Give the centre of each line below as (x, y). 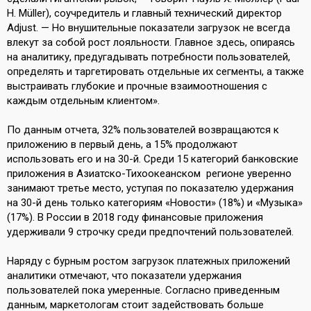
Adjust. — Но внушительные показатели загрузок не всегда (149, 28)
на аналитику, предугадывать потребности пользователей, (149, 57)
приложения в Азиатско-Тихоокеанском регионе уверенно (149, 174)
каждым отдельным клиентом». (83, 101)
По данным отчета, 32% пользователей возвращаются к (143, 130)
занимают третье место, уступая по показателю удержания (150, 188)
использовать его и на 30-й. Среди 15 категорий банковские (153, 159)
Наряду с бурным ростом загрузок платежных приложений (149, 261)
